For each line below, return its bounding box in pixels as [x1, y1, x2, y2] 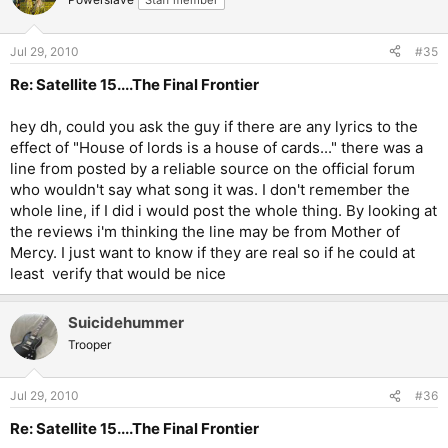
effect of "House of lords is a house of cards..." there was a [10, 137, 423, 157]
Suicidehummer [68, 312, 184, 332]
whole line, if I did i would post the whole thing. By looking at [10, 200, 437, 220]
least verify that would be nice [10, 263, 226, 283]
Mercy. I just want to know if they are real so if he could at [10, 242, 415, 262]
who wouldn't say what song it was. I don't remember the [10, 179, 410, 199]
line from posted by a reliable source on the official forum [10, 158, 415, 178]
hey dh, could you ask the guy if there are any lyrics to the [10, 116, 418, 136]
